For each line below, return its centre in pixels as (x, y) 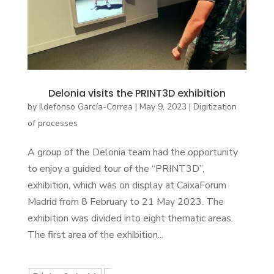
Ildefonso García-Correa (86, 106)
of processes (52, 123)
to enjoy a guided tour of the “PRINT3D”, (116, 168)
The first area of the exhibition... (95, 235)
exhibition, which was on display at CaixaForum (127, 185)
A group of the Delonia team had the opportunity (132, 152)
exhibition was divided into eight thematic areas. (130, 218)
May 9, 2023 (163, 106)
